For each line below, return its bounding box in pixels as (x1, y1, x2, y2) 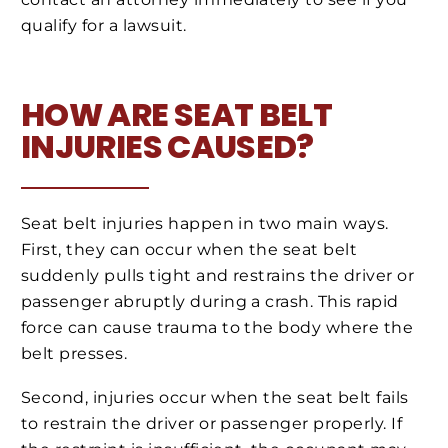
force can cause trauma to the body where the (21, 318, 414, 338)
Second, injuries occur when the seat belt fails (21, 387, 409, 407)
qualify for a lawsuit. (21, 16, 187, 36)
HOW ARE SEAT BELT (21, 91, 333, 137)
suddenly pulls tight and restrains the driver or (21, 266, 415, 286)
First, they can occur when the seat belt (21, 240, 358, 260)
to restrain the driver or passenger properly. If (21, 413, 403, 433)
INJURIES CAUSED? (21, 123, 314, 169)
